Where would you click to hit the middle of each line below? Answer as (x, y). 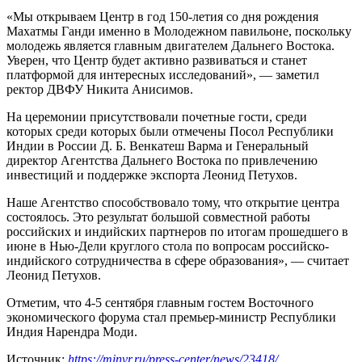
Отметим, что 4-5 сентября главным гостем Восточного (160, 303)
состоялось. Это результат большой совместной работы (158, 217)
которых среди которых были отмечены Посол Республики (170, 132)
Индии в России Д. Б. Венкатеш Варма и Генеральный (158, 146)
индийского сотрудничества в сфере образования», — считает (178, 261)
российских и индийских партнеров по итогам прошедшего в (177, 232)
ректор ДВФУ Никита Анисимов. (100, 90)
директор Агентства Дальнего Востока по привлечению (162, 161)
